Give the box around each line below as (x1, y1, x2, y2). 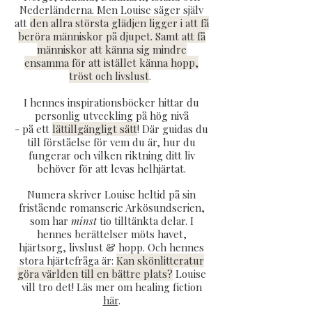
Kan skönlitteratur (116, 253, 204, 267)
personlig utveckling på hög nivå (34, 109, 189, 123)
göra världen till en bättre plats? (17, 267, 173, 281)
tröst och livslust (69, 69, 149, 83)
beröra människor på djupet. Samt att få (17, 29, 205, 43)
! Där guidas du (137, 122, 208, 136)
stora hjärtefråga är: (19, 253, 116, 267)
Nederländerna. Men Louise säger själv (19, 3, 203, 17)
